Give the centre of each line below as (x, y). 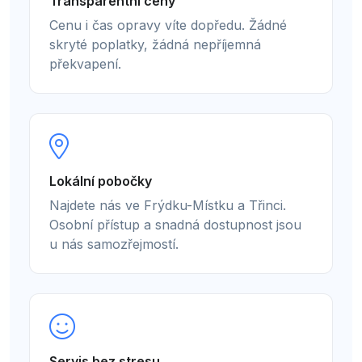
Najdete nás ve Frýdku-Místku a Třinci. (168, 206)
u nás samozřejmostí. (114, 244)
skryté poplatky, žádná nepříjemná (155, 45)
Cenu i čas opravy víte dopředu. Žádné (168, 25)
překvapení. (85, 64)
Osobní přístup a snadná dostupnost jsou (175, 225)
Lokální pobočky (101, 181)
